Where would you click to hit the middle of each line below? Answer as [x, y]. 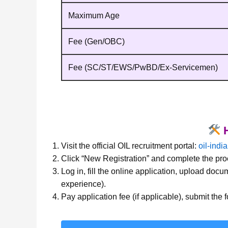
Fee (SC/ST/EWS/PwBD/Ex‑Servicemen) [143, 68]
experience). [83, 184]
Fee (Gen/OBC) [96, 42]
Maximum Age [94, 16]
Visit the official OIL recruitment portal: [130, 146]
